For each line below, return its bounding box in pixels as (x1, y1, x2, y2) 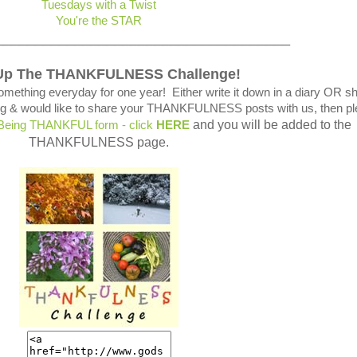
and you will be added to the (190, 118, 351, 131)
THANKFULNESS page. (29, 135, 169, 149)
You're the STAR (56, 14, 142, 27)
